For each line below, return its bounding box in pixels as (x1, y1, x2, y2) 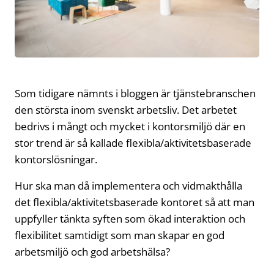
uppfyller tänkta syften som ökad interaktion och (15, 212, 245, 226)
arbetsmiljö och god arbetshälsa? (15, 245, 170, 259)
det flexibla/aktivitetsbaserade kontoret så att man (15, 195, 254, 210)
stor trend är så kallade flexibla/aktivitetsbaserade (15, 136, 251, 150)
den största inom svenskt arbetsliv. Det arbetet (15, 103, 237, 117)
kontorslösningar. (15, 152, 97, 167)
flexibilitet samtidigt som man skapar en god (15, 228, 224, 243)
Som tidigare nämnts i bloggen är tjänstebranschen (15, 86, 256, 101)
